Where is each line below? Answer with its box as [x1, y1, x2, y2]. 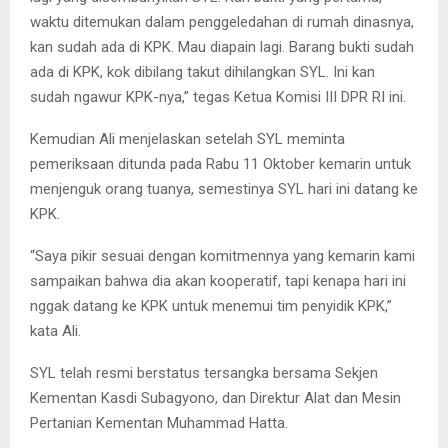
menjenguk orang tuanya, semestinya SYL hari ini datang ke [30, 180, 418, 199]
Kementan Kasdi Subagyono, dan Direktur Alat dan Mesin [30, 389, 401, 408]
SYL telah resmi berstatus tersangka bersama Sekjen [30, 364, 378, 383]
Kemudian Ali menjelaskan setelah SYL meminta [30, 130, 345, 149]
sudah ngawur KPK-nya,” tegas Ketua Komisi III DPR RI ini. [30, 88, 406, 107]
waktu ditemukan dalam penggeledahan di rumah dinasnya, [30, 13, 414, 32]
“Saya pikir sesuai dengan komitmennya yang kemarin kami [30, 247, 415, 266]
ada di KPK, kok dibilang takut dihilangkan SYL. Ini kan [30, 63, 375, 82]
